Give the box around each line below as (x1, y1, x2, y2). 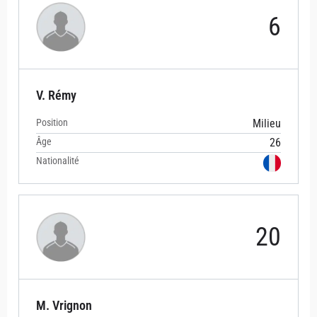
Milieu (253, 117, 281, 131)
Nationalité (36, 155, 79, 167)
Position (36, 117, 68, 129)
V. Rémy (36, 88, 76, 103)
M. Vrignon (36, 298, 92, 313)
